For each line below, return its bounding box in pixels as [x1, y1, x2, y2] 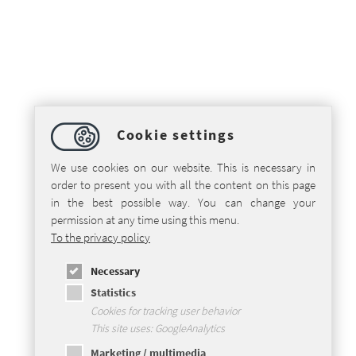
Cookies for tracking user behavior [90, 304, 240, 318]
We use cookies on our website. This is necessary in [51, 160, 315, 175]
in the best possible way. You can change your [51, 195, 315, 210]
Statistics [90, 285, 136, 300]
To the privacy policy [51, 230, 150, 245]
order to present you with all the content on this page [51, 177, 315, 192]
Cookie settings [112, 126, 235, 145]
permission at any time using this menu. [51, 212, 239, 227]
